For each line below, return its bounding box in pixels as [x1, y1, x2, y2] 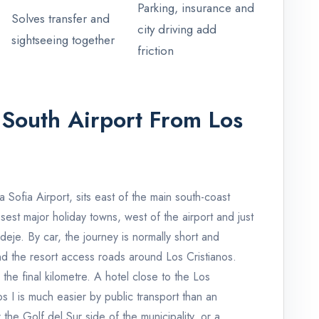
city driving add [137, 21, 216, 38]
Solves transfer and [11, 10, 110, 28]
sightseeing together [11, 31, 115, 49]
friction [137, 42, 174, 60]
